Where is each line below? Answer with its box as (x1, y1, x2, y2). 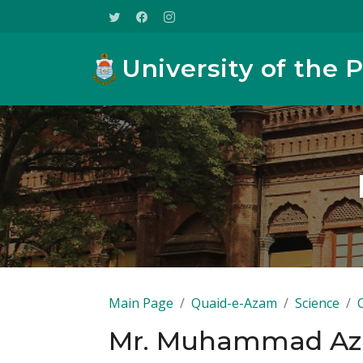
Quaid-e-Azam (191, 294, 277, 312)
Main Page (109, 294, 173, 312)
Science (295, 294, 340, 312)
